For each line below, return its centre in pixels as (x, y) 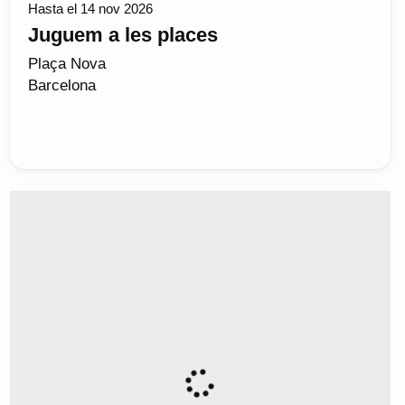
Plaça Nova (66, 64)
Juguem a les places (122, 35)
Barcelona (61, 86)
